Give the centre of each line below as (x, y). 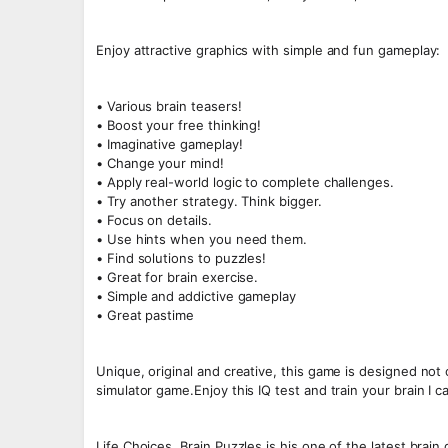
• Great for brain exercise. (177, 277)
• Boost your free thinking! (179, 125)
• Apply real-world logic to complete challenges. (245, 182)
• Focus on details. (154, 220)
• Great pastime (145, 315)
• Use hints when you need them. (201, 239)
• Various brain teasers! (169, 106)
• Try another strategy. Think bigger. (209, 201)
